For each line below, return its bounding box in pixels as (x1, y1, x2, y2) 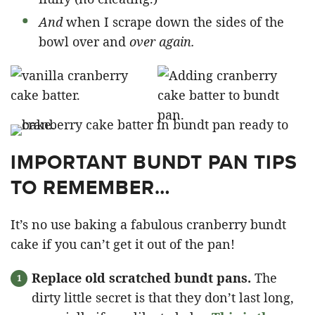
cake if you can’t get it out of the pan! (11, 236, 235, 252)
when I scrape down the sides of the (66, 13, 284, 30)
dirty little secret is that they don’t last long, (32, 289, 294, 306)
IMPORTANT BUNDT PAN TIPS (11, 148, 297, 176)
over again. (129, 33, 195, 50)
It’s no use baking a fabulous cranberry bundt (11, 216, 286, 233)
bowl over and (39, 33, 129, 50)
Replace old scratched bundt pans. (32, 269, 255, 286)
